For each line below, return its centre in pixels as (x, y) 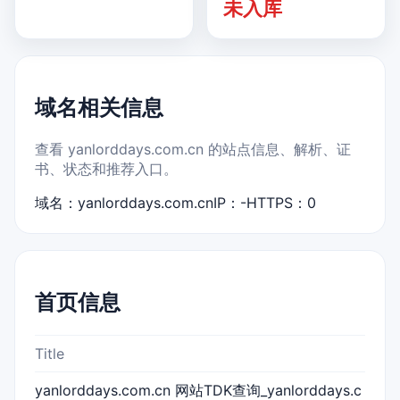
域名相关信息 (99, 107)
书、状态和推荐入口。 (106, 168)
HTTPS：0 (281, 202)
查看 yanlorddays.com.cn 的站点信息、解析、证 (193, 149)
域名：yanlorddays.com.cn (124, 202)
